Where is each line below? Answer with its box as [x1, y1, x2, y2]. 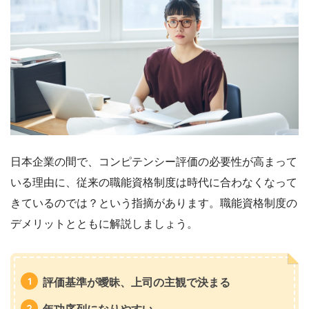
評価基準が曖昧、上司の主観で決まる [43, 276, 230, 288]
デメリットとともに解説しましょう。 [10, 217, 198, 230]
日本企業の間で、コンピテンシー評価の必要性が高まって [10, 155, 297, 168]
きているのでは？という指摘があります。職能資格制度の [10, 197, 297, 209]
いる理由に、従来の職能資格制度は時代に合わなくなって [10, 176, 297, 188]
